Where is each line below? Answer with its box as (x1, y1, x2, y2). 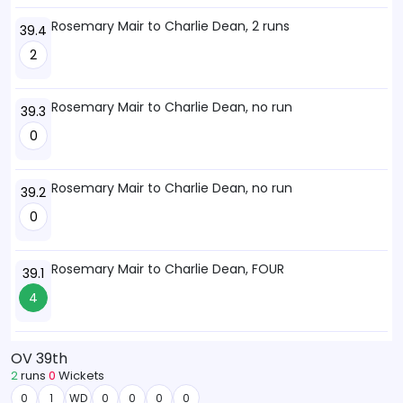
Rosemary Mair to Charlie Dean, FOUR (51, 260, 284, 278)
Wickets (56, 367, 104, 384)
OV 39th (11, 348, 67, 369)
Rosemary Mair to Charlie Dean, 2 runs (51, 17, 290, 35)
